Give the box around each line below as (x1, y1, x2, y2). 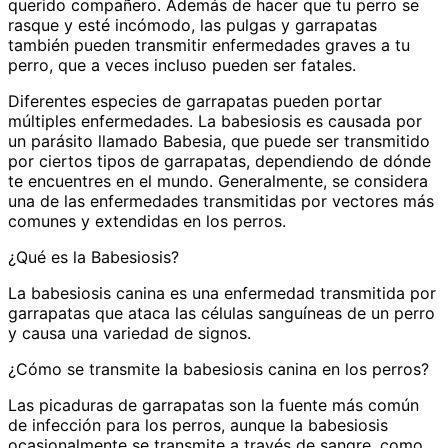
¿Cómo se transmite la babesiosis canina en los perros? (8, 359, 429, 380)
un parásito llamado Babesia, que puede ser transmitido (8, 131, 430, 152)
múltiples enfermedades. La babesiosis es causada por (8, 111, 422, 132)
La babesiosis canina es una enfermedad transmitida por (8, 283, 436, 304)
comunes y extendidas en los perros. (8, 211, 291, 232)
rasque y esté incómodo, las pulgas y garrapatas (8, 15, 377, 36)
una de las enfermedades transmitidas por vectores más (8, 191, 434, 212)
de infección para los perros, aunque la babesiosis (8, 415, 388, 436)
